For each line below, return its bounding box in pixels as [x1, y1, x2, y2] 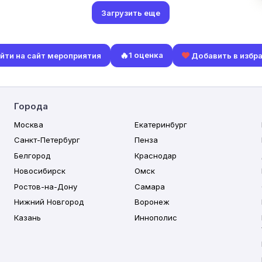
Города [13, 101, 48, 112]
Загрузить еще [101, 8, 161, 18]
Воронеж [135, 197, 170, 207]
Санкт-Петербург [13, 135, 80, 145]
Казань [13, 212, 41, 222]
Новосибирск [13, 166, 65, 176]
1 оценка [128, 50, 163, 60]
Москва [13, 119, 43, 129]
